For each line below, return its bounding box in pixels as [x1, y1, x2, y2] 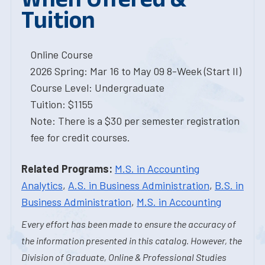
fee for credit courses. [30, 131, 130, 144]
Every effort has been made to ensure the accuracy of [21, 218, 236, 230]
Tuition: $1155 [30, 98, 93, 111]
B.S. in [215, 179, 244, 192]
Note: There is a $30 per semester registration [30, 114, 240, 127]
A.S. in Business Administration [68, 179, 209, 192]
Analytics [21, 179, 63, 192]
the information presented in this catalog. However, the [21, 235, 242, 246]
